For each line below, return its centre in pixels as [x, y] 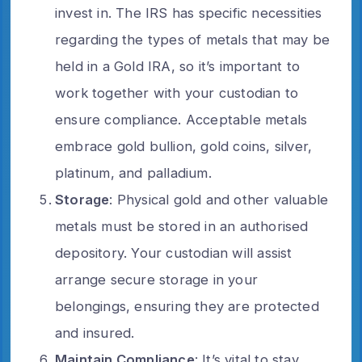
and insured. [95, 333]
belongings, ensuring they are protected [187, 306]
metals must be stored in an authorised [182, 226]
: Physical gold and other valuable [219, 199]
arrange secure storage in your [156, 279]
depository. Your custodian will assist [174, 253]
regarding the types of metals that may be [193, 39]
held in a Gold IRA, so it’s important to [177, 66]
